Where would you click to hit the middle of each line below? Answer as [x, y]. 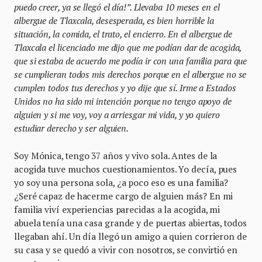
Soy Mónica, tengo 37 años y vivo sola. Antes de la [116, 155]
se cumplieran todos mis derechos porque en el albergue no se [130, 74]
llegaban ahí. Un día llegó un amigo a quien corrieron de [130, 236]
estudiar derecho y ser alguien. [73, 128]
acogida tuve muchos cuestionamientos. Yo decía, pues [126, 169]
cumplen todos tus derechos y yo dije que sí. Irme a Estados [125, 87]
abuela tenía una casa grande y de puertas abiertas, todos [130, 223]
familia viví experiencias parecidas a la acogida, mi [117, 209]
